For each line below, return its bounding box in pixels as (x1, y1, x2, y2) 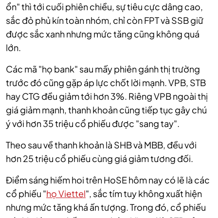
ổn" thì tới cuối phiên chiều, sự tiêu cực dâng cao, (6, 1, 203, 13)
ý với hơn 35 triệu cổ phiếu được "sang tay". (6, 118, 180, 129)
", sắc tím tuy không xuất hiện (86, 188, 202, 200)
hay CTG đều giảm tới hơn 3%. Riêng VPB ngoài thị (6, 91, 208, 102)
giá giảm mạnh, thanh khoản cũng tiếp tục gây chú (6, 104, 207, 116)
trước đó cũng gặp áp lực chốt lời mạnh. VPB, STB (6, 77, 206, 89)
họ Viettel (46, 188, 86, 200)
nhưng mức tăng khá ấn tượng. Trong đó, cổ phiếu (6, 201, 206, 213)
